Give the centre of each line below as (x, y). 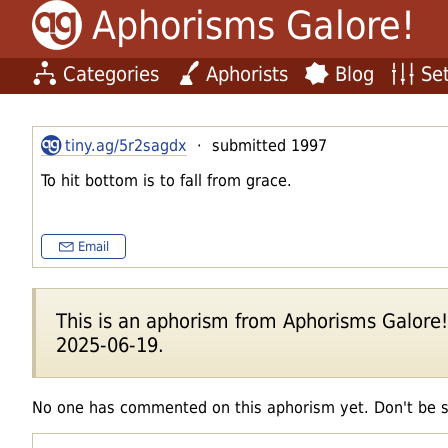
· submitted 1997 (257, 145)
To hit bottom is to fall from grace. (166, 180)
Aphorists (247, 73)
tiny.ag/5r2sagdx (126, 145)
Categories (111, 73)
